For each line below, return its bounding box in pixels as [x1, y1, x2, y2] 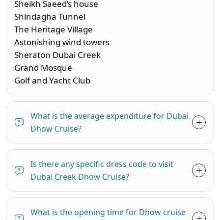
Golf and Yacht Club [14, 74, 90, 86]
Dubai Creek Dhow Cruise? [30, 171, 129, 182]
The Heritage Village [14, 23, 93, 35]
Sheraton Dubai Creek [14, 49, 101, 60]
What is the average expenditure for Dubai [30, 110, 189, 121]
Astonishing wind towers [14, 36, 110, 48]
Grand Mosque [14, 61, 72, 73]
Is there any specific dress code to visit [30, 158, 173, 169]
